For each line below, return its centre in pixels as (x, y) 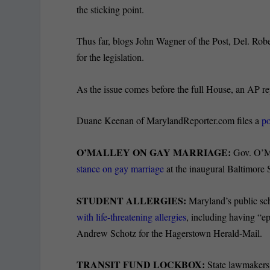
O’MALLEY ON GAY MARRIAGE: (154, 152)
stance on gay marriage (121, 168)
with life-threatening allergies (132, 216)
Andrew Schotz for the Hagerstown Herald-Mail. (170, 233)
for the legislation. (111, 57)
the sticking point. (111, 9)
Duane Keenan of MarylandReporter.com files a (169, 121)
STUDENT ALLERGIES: (133, 200)
